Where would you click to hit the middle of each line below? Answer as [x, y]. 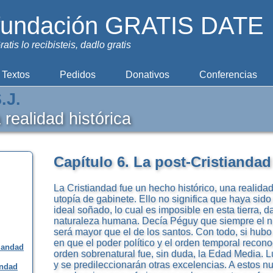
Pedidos [78, 74]
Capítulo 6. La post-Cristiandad [162, 162]
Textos [16, 74]
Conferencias [228, 74]
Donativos [147, 74]
